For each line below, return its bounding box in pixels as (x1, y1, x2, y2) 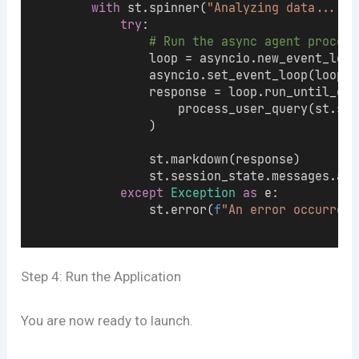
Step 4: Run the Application (21, 268, 182, 285)
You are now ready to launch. (21, 312, 194, 329)
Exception (171, 184, 236, 200)
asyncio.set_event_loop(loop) (34, 67, 352, 83)
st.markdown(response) (34, 151, 301, 167)
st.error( (34, 201, 215, 217)
